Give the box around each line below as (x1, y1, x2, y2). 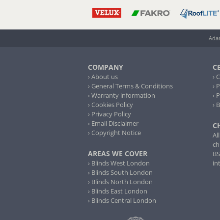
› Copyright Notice (88, 128, 141, 137)
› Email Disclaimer (88, 119, 138, 128)
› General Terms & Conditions (88, 82, 173, 91)
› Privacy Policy (88, 110, 131, 119)
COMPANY (88, 62, 123, 72)
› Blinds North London (88, 177, 153, 187)
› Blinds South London (88, 168, 153, 177)
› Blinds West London (88, 159, 150, 168)
